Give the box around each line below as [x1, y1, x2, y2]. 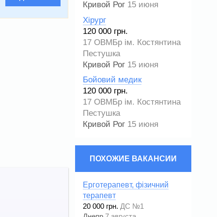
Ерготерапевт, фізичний [83, 181, 169, 189]
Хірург [83, 15, 106, 25]
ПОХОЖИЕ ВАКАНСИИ [90, 154, 177, 163]
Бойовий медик [83, 75, 141, 85]
